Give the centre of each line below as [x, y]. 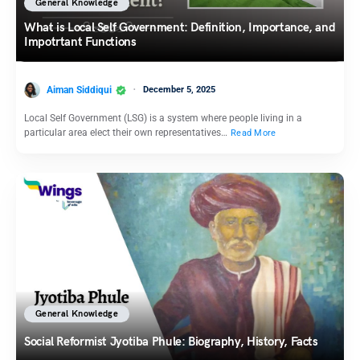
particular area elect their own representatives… [127, 133]
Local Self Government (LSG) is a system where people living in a [163, 119]
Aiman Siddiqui [79, 90]
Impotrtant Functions [80, 42]
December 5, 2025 [179, 89]
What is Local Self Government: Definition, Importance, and [180, 28]
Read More [254, 133]
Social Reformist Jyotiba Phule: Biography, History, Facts [171, 342]
